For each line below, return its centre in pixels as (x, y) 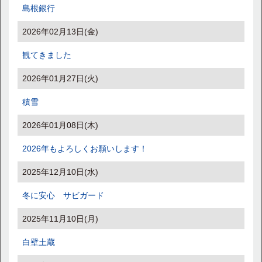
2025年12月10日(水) (60, 172)
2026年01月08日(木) (60, 125)
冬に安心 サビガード (63, 195)
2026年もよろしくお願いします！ (85, 149)
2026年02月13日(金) (60, 32)
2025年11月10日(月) (60, 219)
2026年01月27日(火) (60, 78)
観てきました (47, 55)
